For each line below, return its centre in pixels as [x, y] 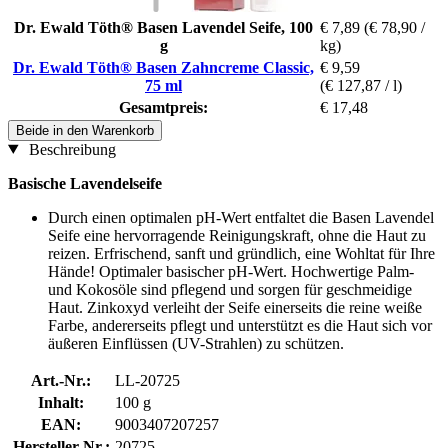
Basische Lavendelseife [85, 183]
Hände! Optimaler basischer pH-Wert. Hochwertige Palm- [231, 271]
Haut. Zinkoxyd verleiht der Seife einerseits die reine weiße [235, 307]
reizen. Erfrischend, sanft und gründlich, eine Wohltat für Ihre [241, 253]
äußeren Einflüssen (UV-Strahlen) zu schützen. [196, 343]
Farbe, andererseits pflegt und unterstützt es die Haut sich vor [240, 325]
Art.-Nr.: [61, 380]
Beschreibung [70, 149]
